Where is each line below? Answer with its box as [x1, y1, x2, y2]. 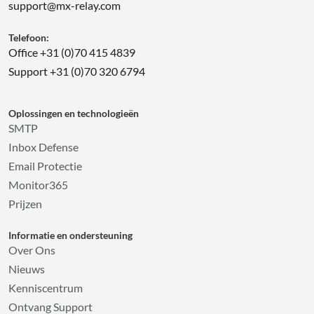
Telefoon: [8, 32, 49, 43]
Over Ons [8, 243, 55, 257]
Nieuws [8, 261, 45, 275]
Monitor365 [8, 177, 68, 191]
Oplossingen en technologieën [8, 107, 139, 119]
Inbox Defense [8, 139, 78, 153]
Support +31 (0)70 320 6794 [8, 64, 145, 78]
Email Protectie [8, 158, 82, 172]
